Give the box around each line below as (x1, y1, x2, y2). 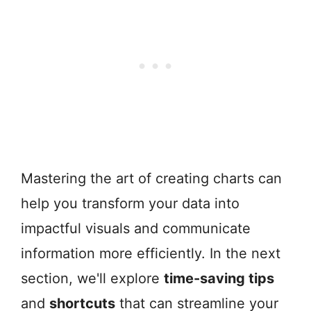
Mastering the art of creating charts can (21, 170, 282, 187)
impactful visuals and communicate (21, 220, 251, 237)
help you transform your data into (21, 195, 239, 212)
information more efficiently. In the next (21, 245, 280, 262)
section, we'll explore (21, 270, 164, 287)
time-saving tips (164, 270, 274, 287)
